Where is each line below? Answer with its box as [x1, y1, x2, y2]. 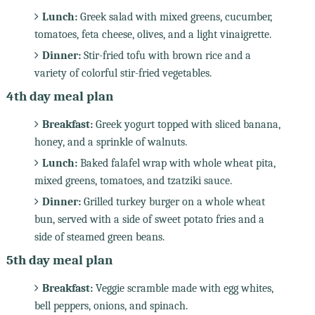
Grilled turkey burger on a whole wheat [80, 195, 265, 208]
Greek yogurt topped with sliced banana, [92, 117, 281, 131]
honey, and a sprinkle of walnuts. [34, 135, 187, 148]
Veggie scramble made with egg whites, [92, 281, 274, 295]
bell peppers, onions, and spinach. [34, 299, 188, 312]
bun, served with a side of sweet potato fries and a [34, 212, 264, 226]
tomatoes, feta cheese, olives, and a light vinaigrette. [34, 27, 271, 41]
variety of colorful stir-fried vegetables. [34, 66, 212, 79]
